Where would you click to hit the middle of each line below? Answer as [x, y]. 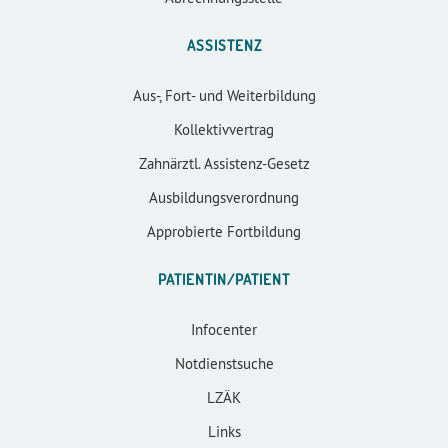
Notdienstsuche [224, 363]
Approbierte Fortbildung [224, 231]
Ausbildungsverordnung [224, 197]
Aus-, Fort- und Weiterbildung [224, 95]
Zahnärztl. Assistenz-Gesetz [224, 163]
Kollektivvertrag [224, 129]
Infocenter [224, 329]
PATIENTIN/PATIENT [224, 279]
